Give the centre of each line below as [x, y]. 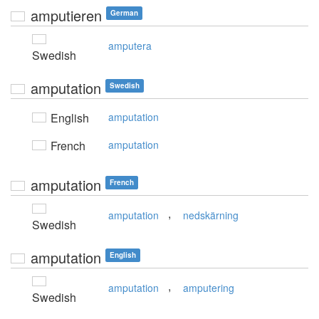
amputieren [66, 15]
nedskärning [211, 215]
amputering [209, 288]
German [124, 13]
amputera [130, 46]
